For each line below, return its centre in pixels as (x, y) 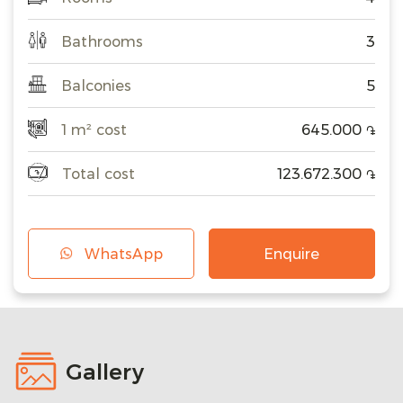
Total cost (98, 174)
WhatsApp (123, 254)
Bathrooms (102, 41)
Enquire (292, 254)
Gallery (104, 372)
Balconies (96, 85)
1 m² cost (94, 130)
